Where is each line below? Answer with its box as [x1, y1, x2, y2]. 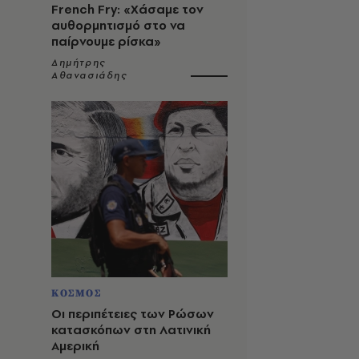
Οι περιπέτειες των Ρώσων [51, 305, 214, 322]
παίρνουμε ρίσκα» [51, 33, 161, 50]
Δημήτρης [51, 56, 106, 69]
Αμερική [51, 337, 99, 354]
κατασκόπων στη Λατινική [51, 321, 211, 338]
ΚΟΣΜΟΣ [51, 287, 102, 300]
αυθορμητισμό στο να [51, 17, 185, 34]
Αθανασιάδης [51, 69, 127, 82]
